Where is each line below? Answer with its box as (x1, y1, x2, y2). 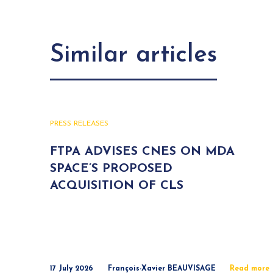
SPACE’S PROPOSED (50, 163, 172, 175)
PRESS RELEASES (50, 120, 108, 127)
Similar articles (50, 43, 217, 68)
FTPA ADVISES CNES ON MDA (50, 146, 235, 158)
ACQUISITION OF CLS (50, 180, 183, 192)
